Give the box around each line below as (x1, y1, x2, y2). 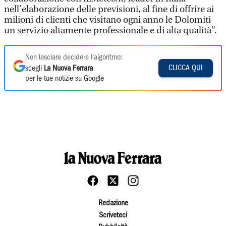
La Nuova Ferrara (44, 65, 93, 72)
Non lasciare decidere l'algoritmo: (25, 54, 123, 61)
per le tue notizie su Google (25, 75, 104, 82)
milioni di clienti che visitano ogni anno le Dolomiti (4, 15, 211, 25)
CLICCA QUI (168, 64, 203, 72)
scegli (25, 65, 44, 72)
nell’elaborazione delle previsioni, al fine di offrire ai (4, 4, 214, 15)
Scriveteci (99, 212, 127, 219)
